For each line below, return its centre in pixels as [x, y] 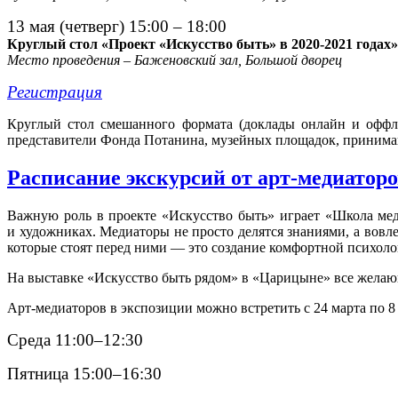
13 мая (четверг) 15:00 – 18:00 [117, 27]
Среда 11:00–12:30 [75, 340]
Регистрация [55, 92]
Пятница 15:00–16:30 [84, 374]
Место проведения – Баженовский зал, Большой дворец [175, 60]
